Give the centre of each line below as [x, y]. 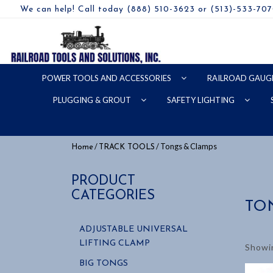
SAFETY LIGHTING [202, 100]
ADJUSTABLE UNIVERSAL [133, 229]
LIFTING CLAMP [115, 243]
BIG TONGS [104, 264]
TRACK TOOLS [127, 147]
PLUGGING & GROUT [93, 100]
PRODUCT [103, 181]
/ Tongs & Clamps [186, 146]
